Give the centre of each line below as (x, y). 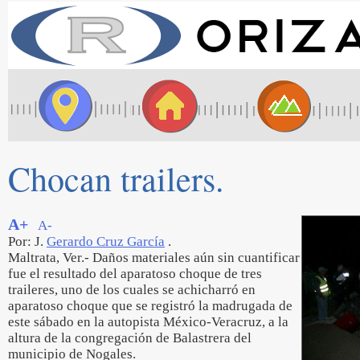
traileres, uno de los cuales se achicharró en (132, 290)
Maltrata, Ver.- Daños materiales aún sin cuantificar (154, 258)
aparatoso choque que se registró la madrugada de (150, 306)
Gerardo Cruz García (106, 241)
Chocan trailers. (116, 178)
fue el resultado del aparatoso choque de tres (135, 274)
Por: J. (27, 241)
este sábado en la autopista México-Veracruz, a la (148, 322)
